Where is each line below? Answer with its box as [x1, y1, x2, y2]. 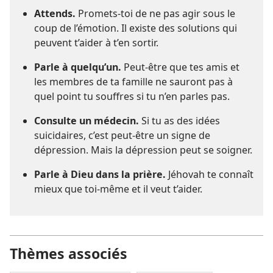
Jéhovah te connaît [166, 168, 253, 182]
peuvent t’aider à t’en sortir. [34, 36, 158, 50]
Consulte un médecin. [34, 114, 139, 128]
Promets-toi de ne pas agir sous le [76, 7, 235, 21]
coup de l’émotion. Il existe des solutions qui [34, 21, 237, 35]
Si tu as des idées [139, 114, 220, 128]
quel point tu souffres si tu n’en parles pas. [34, 90, 230, 104]
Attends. [34, 7, 76, 21]
